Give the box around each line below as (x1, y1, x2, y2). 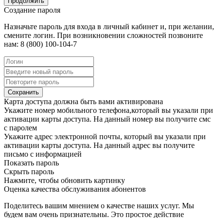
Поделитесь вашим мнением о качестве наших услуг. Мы (4, 201, 194, 210)
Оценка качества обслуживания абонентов (4, 185, 146, 194)
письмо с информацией (4, 150, 82, 159)
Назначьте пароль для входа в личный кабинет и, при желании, (4, 22, 214, 31)
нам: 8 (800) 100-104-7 (4, 40, 77, 49)
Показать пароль (4, 159, 59, 167)
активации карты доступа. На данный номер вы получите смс (4, 115, 211, 124)
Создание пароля (4, 6, 60, 15)
